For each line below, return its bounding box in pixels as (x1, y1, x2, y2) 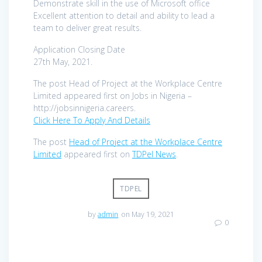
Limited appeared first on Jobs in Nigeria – (33, 89, 192, 101)
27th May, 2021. (33, 56, 92, 67)
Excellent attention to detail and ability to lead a (33, 9, 215, 21)
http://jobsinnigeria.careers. (33, 102, 136, 113)
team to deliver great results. (33, 22, 142, 33)
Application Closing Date (33, 43, 125, 55)
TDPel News (132, 148, 176, 160)
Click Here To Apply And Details (33, 114, 150, 126)
